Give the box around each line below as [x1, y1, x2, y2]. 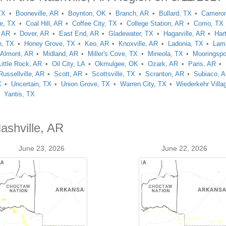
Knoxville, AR [119, 40, 158, 47]
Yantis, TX [4, 90, 35, 98]
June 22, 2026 [161, 144, 207, 152]
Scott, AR [53, 70, 82, 78]
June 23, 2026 [19, 144, 65, 152]
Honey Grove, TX [24, 40, 75, 47]
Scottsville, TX [92, 70, 136, 78]
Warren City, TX [120, 80, 166, 88]
